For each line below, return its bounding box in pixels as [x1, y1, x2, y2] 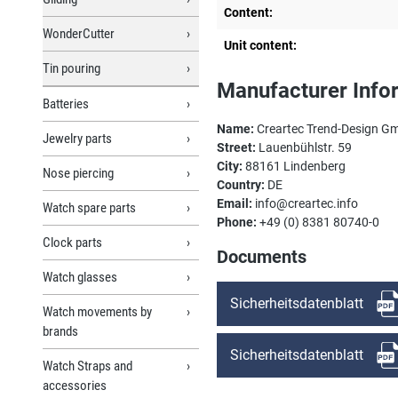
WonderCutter [43, 25, 115, 42]
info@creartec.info [252, 195, 358, 211]
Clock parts [43, 234, 102, 251]
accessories [43, 377, 107, 394]
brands [43, 322, 78, 339]
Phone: [217, 214, 257, 229]
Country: [217, 177, 265, 192]
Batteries [43, 95, 89, 112]
